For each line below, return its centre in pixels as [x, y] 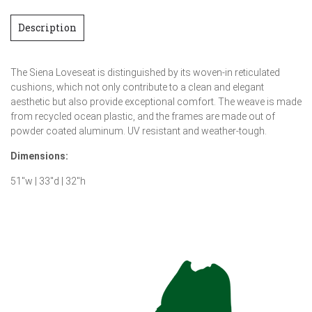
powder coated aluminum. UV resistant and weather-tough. [139, 131]
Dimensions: [39, 156]
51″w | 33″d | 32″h [48, 181]
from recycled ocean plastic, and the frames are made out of [143, 116]
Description [47, 28]
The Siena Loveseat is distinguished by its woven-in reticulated [145, 72]
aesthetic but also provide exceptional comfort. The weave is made [156, 102]
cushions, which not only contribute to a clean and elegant [137, 87]
